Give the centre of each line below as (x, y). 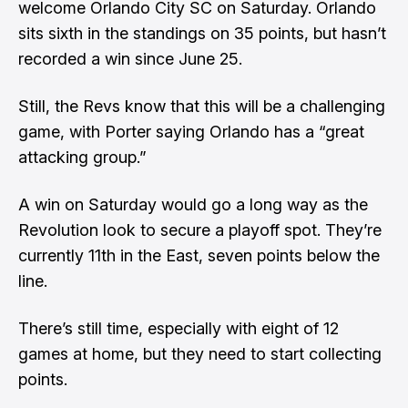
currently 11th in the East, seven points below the (199, 255)
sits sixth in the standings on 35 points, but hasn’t (202, 33)
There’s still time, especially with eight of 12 (178, 328)
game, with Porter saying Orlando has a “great (191, 132)
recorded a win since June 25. (130, 59)
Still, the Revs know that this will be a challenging (202, 106)
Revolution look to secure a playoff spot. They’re (200, 230)
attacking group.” (82, 157)
